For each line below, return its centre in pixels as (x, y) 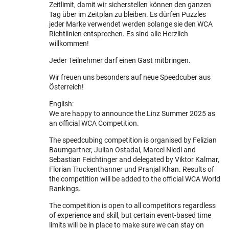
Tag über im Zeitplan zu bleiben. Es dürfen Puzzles (128, 14)
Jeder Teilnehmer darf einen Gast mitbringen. (120, 60)
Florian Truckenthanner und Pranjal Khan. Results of (132, 169)
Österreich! (66, 87)
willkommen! (69, 43)
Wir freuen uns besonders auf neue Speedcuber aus (130, 77)
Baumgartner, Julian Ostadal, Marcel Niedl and (122, 150)
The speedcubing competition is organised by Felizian (133, 140)
